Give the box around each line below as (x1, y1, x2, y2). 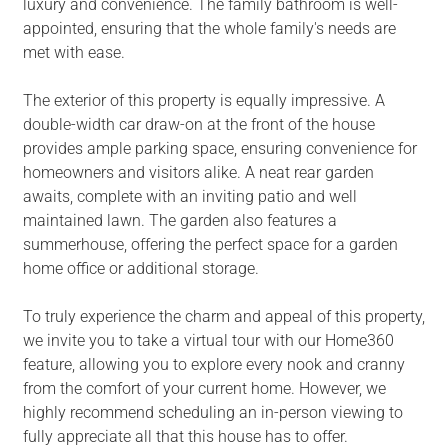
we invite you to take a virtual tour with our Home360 (22, 331, 394, 351)
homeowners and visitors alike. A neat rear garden (22, 163, 374, 183)
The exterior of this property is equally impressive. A (22, 91, 385, 111)
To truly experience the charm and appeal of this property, (22, 307, 425, 327)
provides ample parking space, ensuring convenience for (22, 139, 417, 159)
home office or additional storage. (22, 259, 259, 279)
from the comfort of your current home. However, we (22, 379, 386, 399)
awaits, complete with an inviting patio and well (22, 187, 357, 207)
